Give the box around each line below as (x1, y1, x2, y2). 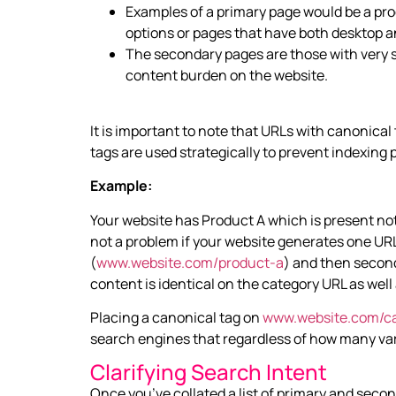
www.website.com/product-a (96, 252, 284, 272)
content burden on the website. (126, 65, 328, 86)
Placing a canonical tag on (90, 308, 263, 328)
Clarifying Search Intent (90, 357, 327, 387)
